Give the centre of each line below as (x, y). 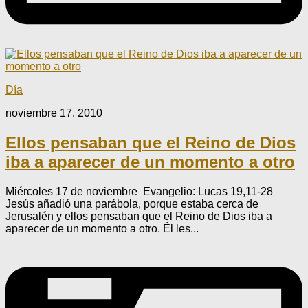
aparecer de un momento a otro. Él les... (102, 228)
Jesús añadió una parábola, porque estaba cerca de (132, 203)
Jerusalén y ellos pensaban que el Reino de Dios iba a (139, 216)
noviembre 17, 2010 (54, 113)
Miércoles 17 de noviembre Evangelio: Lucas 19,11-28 (139, 191)
